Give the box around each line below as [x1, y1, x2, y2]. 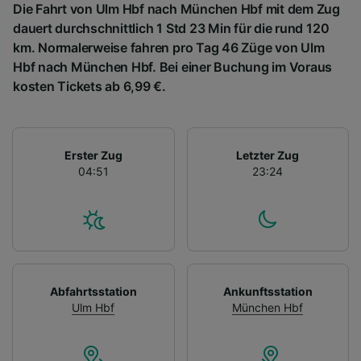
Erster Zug [64, 147, 122, 162]
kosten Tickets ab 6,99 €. [13, 77, 166, 94]
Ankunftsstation [222, 284, 313, 298]
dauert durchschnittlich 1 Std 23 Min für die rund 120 [13, 19, 330, 36]
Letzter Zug [236, 147, 300, 162]
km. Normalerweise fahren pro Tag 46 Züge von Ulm [13, 39, 325, 56]
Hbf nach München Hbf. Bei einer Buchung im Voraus [13, 58, 333, 75]
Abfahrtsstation [49, 284, 137, 298]
